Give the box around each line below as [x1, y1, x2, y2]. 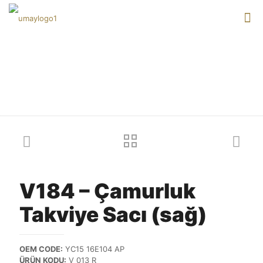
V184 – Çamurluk [19, 178, 195, 203]
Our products [110, 75, 244, 99]
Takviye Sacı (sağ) [19, 202, 207, 227]
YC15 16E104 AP [63, 244, 124, 254]
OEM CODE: [19, 244, 63, 254]
